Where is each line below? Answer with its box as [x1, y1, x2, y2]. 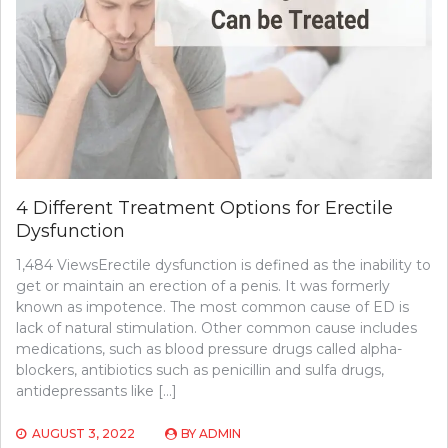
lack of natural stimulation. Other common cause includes [16, 319, 417, 338]
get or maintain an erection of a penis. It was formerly [16, 277, 390, 296]
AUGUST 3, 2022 [32, 426, 135, 442]
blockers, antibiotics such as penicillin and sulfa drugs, [16, 361, 384, 380]
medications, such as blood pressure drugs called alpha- [16, 340, 402, 359]
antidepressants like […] [16, 382, 177, 401]
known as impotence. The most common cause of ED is [16, 298, 409, 317]
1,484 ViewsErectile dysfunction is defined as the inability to [16, 256, 431, 275]
